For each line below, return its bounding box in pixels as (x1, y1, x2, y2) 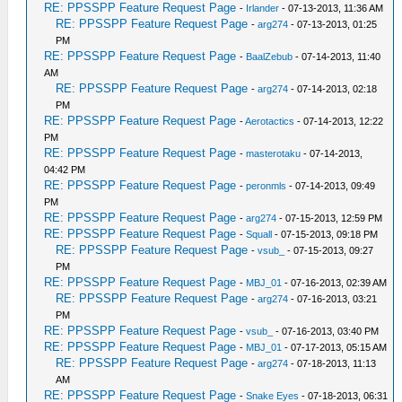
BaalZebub (246, 51, 293, 62)
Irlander (246, 3, 280, 13)
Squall (246, 229, 273, 240)
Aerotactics (245, 116, 295, 127)
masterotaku (246, 148, 301, 159)
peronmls (246, 180, 287, 191)
